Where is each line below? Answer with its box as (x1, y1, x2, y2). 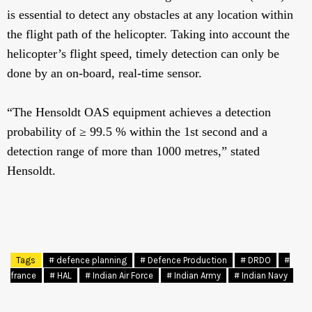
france (10, 270, 36, 281)
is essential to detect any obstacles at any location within (7, 8, 293, 22)
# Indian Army (166, 270, 221, 281)
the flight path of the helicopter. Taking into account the (7, 27, 290, 42)
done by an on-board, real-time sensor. (7, 66, 205, 81)
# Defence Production (140, 255, 227, 266)
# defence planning (49, 255, 127, 266)
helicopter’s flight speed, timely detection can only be (7, 47, 279, 61)
